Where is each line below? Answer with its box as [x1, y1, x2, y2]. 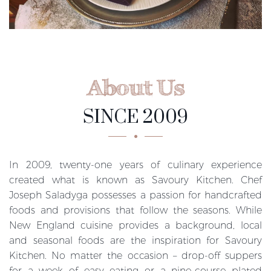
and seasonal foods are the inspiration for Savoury [9, 234, 262, 246]
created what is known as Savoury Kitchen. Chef [9, 174, 262, 186]
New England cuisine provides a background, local [9, 219, 262, 231]
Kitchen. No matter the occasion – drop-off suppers [9, 249, 262, 261]
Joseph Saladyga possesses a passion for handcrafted [9, 189, 262, 201]
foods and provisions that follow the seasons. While [9, 204, 262, 216]
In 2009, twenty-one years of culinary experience [9, 158, 262, 171]
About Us [87, 74, 184, 100]
